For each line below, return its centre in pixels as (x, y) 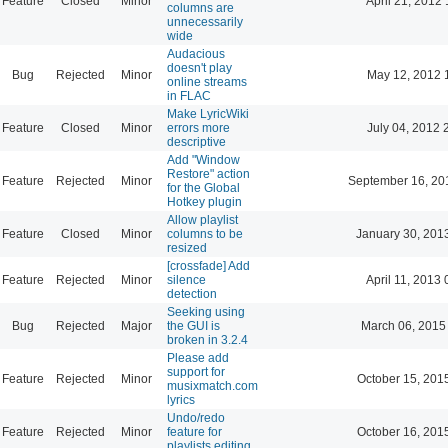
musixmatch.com (212, 385)
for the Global (203, 187)
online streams (207, 81)
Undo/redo (196, 417)
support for (196, 371)
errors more (198, 127)
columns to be (205, 233)
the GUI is (193, 325)
